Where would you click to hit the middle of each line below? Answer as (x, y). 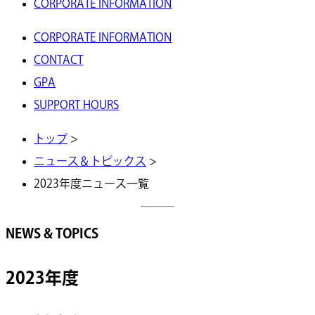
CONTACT (58, 60)
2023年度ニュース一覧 (91, 184)
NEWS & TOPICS (52, 233)
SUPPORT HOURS (76, 105)
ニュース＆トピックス (90, 161)
